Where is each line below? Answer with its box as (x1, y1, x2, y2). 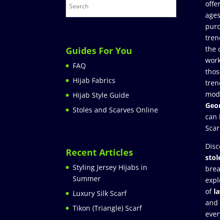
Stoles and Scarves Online (73, 105, 159, 115)
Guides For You (66, 45, 133, 57)
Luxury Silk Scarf (73, 189, 127, 198)
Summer (73, 174, 101, 184)
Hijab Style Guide (73, 90, 130, 100)
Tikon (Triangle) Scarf (73, 203, 142, 213)
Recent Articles (66, 146, 134, 159)
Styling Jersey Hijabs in (73, 163, 148, 172)
